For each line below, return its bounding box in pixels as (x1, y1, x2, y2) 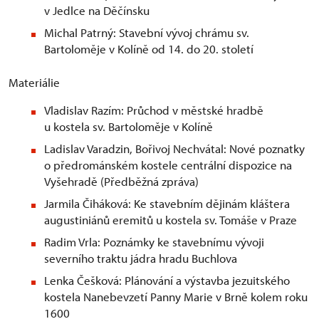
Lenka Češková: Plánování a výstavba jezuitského (44, 273, 290, 288)
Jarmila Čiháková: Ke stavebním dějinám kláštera (44, 196, 290, 211)
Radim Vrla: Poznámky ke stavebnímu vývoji (44, 234, 264, 250)
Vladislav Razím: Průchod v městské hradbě (44, 103, 263, 118)
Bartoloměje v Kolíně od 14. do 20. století (44, 41, 253, 57)
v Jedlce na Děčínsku (44, 3, 150, 19)
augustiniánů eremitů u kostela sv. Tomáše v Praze (44, 212, 297, 228)
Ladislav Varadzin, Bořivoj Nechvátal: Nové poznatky (44, 141, 305, 157)
